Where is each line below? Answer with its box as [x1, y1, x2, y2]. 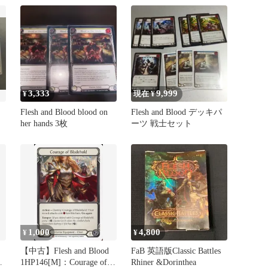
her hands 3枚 [20, 118, 68, 128]
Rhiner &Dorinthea [131, 257, 197, 267]
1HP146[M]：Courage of [20, 257, 108, 267]
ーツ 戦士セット [131, 118, 193, 128]
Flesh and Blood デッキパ [131, 107, 223, 117]
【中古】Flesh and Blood [20, 246, 109, 255]
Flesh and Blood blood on [20, 107, 108, 117]
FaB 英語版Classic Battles [131, 246, 221, 255]
